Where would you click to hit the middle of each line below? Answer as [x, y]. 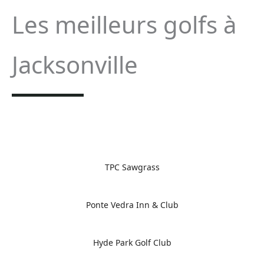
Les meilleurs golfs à [124, 25]
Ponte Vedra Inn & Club [132, 205]
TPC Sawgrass [132, 167]
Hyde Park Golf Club [132, 243]
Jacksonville [75, 65]
